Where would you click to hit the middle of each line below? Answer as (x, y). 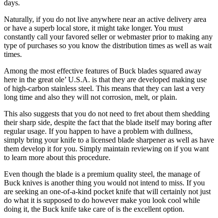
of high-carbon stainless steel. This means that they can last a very (104, 89)
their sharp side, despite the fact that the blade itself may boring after (108, 123)
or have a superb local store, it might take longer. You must (93, 28)
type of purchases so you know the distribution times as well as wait (108, 46)
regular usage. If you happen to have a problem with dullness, (98, 131)
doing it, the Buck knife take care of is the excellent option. (94, 209)
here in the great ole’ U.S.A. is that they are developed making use (105, 80)
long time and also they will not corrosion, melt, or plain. (91, 97)
